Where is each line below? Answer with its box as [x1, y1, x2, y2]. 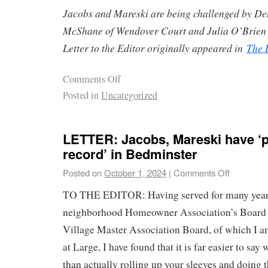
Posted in [63, 88, 99, 102]
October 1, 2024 [104, 166, 166, 179]
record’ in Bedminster [63, 144, 197, 164]
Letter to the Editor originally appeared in [63, 40, 246, 55]
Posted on [63, 166, 102, 179]
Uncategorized [101, 88, 157, 102]
